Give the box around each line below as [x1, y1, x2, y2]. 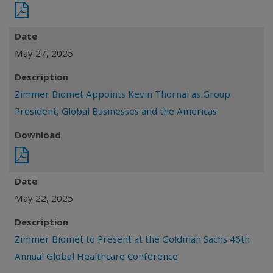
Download [15, 129, 61, 141]
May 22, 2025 [15, 192, 73, 204]
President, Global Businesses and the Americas [15, 105, 217, 117]
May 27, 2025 [15, 47, 73, 59]
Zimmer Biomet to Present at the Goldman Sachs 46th [15, 233, 250, 245]
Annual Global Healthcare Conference [15, 250, 178, 262]
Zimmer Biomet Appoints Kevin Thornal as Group [15, 88, 230, 100]
